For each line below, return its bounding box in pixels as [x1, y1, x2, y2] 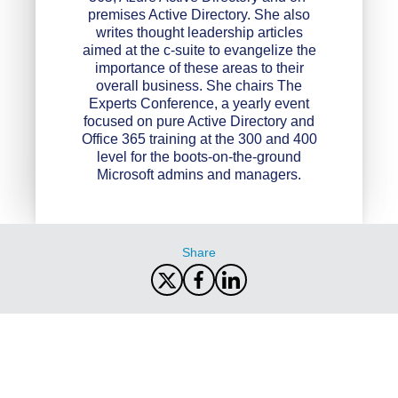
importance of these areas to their [94, 60, 304, 76]
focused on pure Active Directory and [84, 113, 314, 129]
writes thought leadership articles [95, 24, 303, 40]
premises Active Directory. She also [88, 6, 310, 22]
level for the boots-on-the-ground [97, 148, 301, 164]
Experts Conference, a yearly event [89, 95, 309, 111]
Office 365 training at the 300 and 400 [81, 131, 317, 147]
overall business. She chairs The [96, 77, 302, 93]
